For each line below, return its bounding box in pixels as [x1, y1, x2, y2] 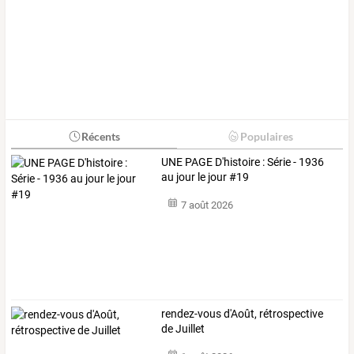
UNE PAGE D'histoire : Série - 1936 [161, 155, 325, 168]
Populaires [239, 129, 293, 143]
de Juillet [161, 322, 205, 335]
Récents [81, 129, 120, 143]
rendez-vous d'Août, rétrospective [161, 307, 324, 320]
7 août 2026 [180, 199, 233, 212]
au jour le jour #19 [161, 170, 250, 183]
